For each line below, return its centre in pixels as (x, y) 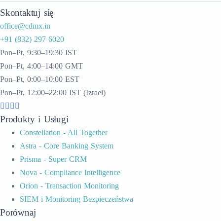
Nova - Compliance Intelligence (70, 172)
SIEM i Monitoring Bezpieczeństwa (76, 199)
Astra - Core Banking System (67, 146)
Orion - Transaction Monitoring (69, 186)
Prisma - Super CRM (53, 159)
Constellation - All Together (64, 132)
